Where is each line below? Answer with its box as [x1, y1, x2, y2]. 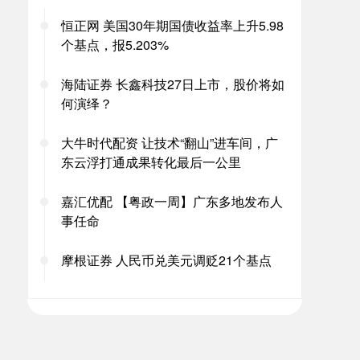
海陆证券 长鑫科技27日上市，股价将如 [61, 75, 284, 93]
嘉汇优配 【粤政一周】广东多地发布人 [61, 192, 283, 211]
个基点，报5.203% [61, 35, 169, 54]
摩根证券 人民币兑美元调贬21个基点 [61, 251, 272, 269]
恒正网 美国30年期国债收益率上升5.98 [61, 16, 284, 35]
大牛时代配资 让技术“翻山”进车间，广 [61, 133, 278, 152]
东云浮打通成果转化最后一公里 [61, 153, 241, 171]
